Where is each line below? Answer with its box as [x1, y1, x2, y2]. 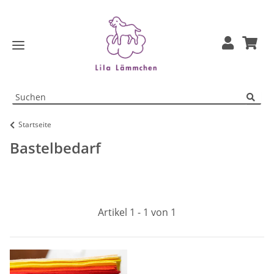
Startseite [18, 119, 51, 130]
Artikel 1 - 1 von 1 [98, 205, 176, 219]
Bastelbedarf [10, 137, 101, 158]
